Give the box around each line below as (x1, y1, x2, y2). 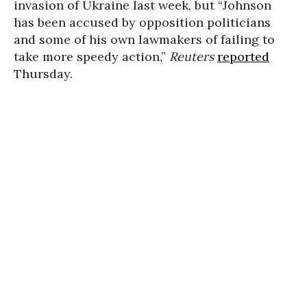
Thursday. (14, 66, 73, 82)
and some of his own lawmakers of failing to (14, 32, 275, 47)
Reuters (169, 49, 214, 64)
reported (217, 49, 269, 64)
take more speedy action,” (14, 49, 169, 64)
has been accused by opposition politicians (14, 14, 271, 30)
